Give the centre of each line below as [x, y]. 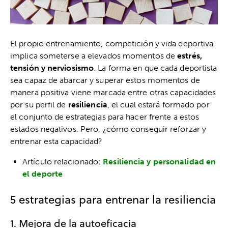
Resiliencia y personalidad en [160, 161]
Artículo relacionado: [63, 161]
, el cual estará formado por [158, 104]
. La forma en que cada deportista [155, 68]
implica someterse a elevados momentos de [94, 55]
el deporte [42, 174]
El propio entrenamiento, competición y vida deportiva [112, 43]
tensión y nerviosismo [52, 68]
